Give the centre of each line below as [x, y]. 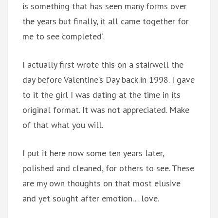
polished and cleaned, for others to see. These [108, 168]
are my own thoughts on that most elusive [101, 183]
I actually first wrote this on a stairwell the [103, 64]
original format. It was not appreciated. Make [106, 109]
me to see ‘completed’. [63, 36]
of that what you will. [63, 125]
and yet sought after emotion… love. [91, 198]
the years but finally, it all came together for [106, 21]
